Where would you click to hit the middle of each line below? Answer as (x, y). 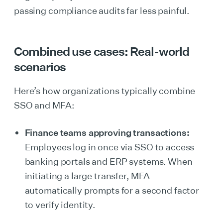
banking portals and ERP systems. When (109, 161)
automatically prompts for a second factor (112, 190)
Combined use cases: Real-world (102, 51)
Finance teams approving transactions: (107, 132)
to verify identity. (60, 205)
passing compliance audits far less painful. (102, 10)
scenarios (40, 67)
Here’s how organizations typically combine (105, 91)
